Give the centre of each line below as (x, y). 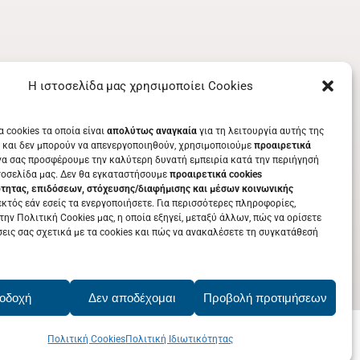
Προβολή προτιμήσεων (265, 297)
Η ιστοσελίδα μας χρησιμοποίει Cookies (140, 86)
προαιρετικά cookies (216, 174)
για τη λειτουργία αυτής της (260, 131)
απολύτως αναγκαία (152, 131)
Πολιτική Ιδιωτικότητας (180, 339)
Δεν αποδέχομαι (132, 297)
